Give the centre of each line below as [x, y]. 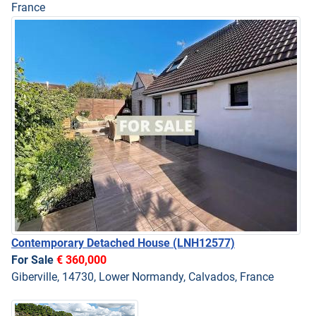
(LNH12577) [204, 243]
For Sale [34, 260]
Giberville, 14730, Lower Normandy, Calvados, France [142, 276]
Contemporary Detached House [92, 243]
